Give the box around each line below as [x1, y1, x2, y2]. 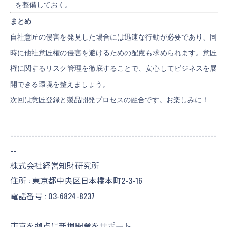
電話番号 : [10, 190, 48, 202]
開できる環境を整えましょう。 [10, 81, 109, 88]
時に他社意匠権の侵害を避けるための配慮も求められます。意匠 [10, 49, 217, 57]
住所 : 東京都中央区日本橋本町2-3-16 [10, 174, 142, 186]
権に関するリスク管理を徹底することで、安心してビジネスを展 [10, 65, 217, 72]
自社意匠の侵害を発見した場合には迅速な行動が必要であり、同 [10, 33, 217, 41]
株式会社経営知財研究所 [10, 159, 107, 171]
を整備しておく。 [15, 1, 72, 9]
